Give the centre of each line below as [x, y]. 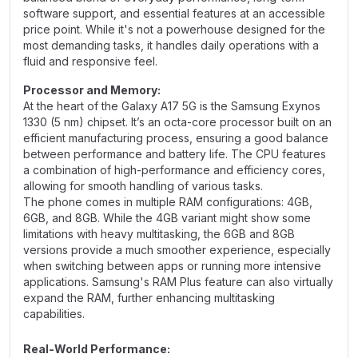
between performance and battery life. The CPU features [175, 154]
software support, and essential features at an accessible [174, 13]
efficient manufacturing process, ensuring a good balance [176, 138]
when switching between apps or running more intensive [172, 266]
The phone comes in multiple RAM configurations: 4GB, [168, 202]
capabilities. [54, 314]
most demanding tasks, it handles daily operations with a [171, 45]
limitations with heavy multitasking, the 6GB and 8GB [159, 234]
